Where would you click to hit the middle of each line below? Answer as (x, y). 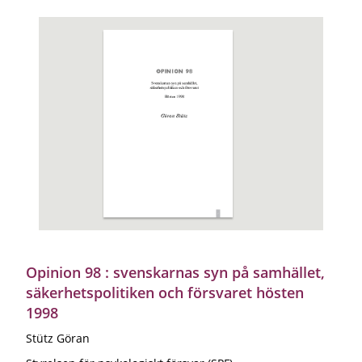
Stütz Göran (58, 338)
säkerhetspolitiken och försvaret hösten (165, 292)
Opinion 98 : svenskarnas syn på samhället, (175, 272)
